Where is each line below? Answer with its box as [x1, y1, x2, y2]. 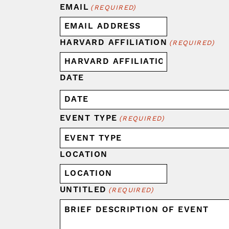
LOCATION [60, 149, 108, 159]
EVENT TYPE [60, 112, 118, 123]
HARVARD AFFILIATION [60, 37, 168, 48]
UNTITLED [60, 184, 107, 195]
